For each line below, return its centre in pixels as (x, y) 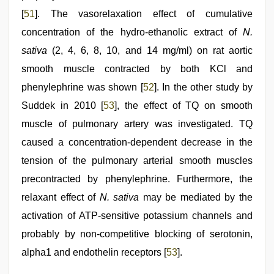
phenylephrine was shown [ (82, 87)
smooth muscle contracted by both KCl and (137, 69)
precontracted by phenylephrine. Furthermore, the (137, 179)
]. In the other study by (203, 87)
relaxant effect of (61, 198)
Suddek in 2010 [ (63, 106)
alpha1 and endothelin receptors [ (94, 253)
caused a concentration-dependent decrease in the (137, 143)
